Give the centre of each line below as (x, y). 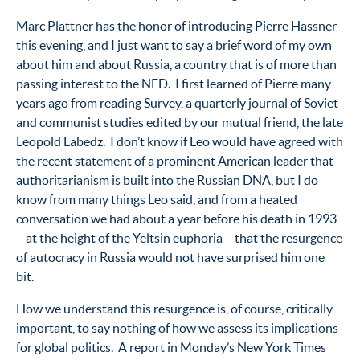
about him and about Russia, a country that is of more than (176, 64)
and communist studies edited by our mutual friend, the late (180, 122)
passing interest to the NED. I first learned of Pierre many (174, 83)
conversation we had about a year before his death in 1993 (176, 218)
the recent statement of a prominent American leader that (175, 160)
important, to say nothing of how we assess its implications (177, 327)
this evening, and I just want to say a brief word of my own (174, 45)
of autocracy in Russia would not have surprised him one (170, 257)
